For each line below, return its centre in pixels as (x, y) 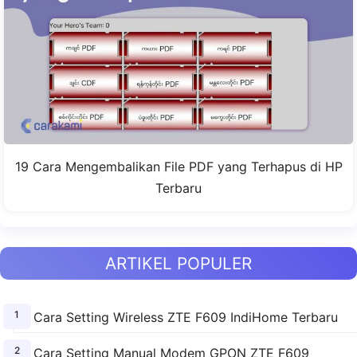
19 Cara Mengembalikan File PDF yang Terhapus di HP (178, 167)
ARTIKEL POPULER (178, 264)
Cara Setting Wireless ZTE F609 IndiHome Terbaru (185, 318)
